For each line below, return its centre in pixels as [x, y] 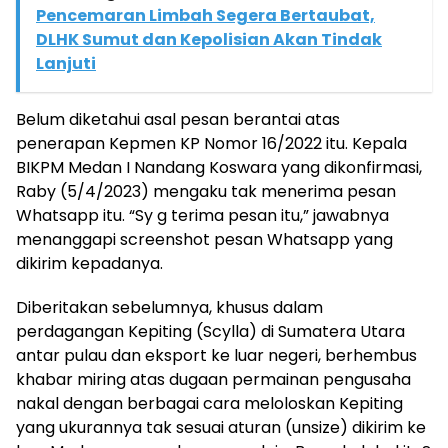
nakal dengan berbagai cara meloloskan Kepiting [209, 403]
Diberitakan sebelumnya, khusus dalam [169, 307]
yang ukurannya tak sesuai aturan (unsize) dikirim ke [221, 427]
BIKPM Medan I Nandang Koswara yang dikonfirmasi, [219, 167]
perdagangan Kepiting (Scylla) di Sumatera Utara [210, 331]
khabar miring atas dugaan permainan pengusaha [213, 379]
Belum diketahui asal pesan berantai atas [178, 119]
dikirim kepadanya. [89, 263]
